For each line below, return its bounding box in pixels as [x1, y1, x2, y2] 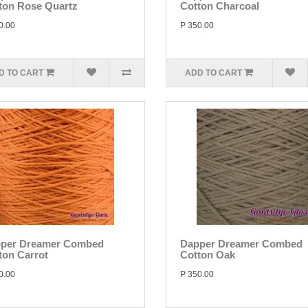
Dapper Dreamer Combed [179, 238, 302, 250]
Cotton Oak [179, 249, 235, 261]
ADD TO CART [185, 68, 243, 78]
